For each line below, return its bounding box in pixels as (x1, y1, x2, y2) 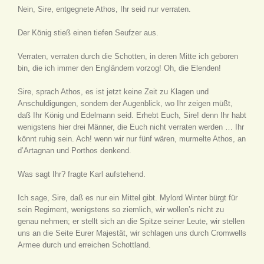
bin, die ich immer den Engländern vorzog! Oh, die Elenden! (18, 64, 221, 72)
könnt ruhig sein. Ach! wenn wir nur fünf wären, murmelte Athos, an (18, 134, 246, 143)
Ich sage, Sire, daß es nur (18, 193, 109, 202)
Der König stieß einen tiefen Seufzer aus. (18, 28, 159, 37)
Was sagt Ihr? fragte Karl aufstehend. (18, 170, 146, 179)
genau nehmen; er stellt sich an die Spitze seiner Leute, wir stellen (18, 217, 245, 226)
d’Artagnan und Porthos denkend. (18, 146, 131, 155)
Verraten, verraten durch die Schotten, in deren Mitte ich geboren (18, 52, 238, 61)
